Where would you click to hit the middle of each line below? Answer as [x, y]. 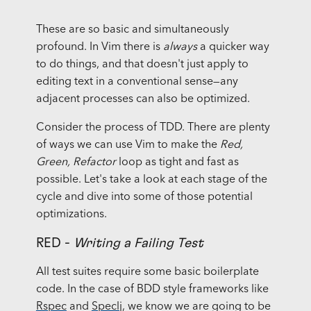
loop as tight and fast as [177, 163]
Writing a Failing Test [138, 244]
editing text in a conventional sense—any [137, 82]
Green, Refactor [76, 163]
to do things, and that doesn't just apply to [142, 65]
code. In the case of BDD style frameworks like [152, 290]
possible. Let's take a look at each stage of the [151, 180]
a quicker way [233, 48]
